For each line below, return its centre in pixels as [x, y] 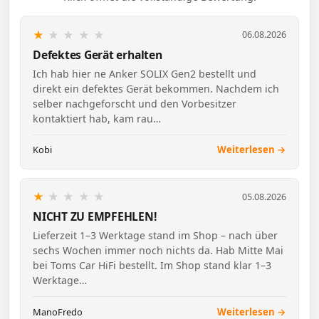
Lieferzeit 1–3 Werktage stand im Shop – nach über [155, 236]
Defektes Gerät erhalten [97, 54]
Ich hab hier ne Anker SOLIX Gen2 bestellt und [144, 74]
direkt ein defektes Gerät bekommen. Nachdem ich [156, 89]
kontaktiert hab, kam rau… [96, 119]
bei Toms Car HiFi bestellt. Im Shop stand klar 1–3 [152, 266]
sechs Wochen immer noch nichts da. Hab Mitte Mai [158, 251]
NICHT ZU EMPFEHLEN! [94, 216]
